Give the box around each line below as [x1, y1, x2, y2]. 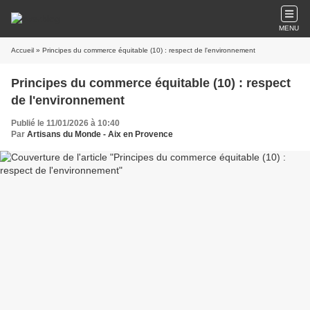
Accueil [11, 46, 34, 54]
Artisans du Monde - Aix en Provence [27, 129, 173, 139]
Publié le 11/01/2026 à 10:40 [11, 118, 120, 128]
